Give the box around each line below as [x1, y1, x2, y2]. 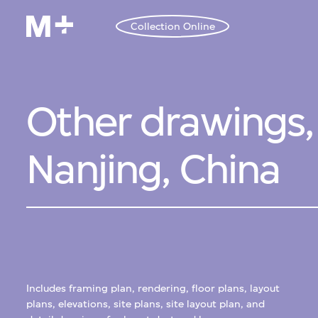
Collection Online [130, 20, 215, 33]
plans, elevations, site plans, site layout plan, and [26, 298, 265, 311]
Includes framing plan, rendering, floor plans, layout [26, 283, 280, 295]
